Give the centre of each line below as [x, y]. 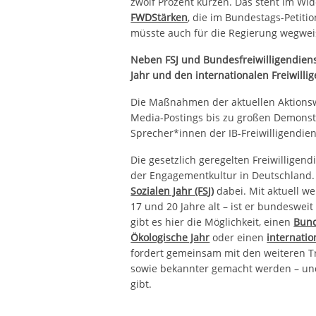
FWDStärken [159, 17]
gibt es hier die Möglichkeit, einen [212, 221]
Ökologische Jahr [170, 237]
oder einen [238, 237]
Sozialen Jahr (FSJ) [172, 190]
